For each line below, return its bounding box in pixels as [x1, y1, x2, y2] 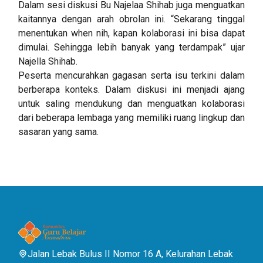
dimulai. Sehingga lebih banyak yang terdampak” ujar [18, 42, 245, 53]
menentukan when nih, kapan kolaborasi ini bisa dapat [18, 28, 245, 39]
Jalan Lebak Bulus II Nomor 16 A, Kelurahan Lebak [28, 248, 234, 260]
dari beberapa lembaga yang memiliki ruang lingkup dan [18, 112, 245, 124]
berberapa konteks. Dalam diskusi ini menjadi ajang [18, 84, 245, 96]
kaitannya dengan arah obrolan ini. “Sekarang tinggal [18, 14, 245, 25]
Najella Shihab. [18, 56, 78, 68]
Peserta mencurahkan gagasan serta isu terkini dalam [18, 70, 245, 82]
